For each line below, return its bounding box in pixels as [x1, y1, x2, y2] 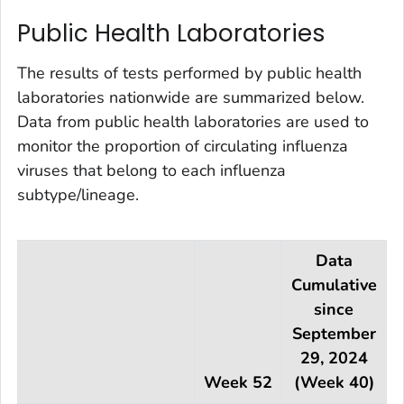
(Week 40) [293, 371, 374, 393]
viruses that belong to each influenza [17, 159, 286, 181]
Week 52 [203, 371, 272, 393]
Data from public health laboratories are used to [17, 110, 369, 133]
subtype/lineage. [17, 183, 139, 206]
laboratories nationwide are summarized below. [17, 86, 364, 108]
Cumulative [290, 273, 377, 296]
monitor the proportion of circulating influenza [17, 134, 348, 157]
